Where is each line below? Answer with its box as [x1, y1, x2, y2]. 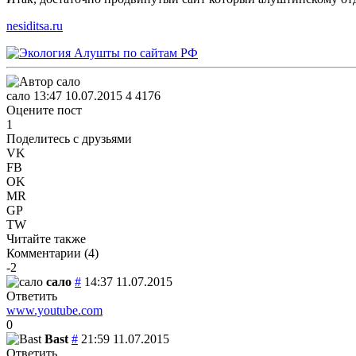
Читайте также [6, 231, 86, 246]
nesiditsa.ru [6, 18, 63, 33]
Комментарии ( [6, 246, 88, 260]
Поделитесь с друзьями [6, 131, 132, 145]
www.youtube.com [6, 303, 103, 317]
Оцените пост [6, 103, 82, 117]
